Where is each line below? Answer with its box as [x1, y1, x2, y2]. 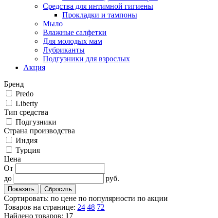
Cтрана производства [4, 126, 75, 135]
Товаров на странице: [4, 202, 75, 211]
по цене [51, 194, 78, 202]
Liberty [16, 99, 38, 108]
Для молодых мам [43, 36, 102, 45]
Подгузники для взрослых [43, 54, 130, 63]
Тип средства [4, 108, 48, 116]
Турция [16, 145, 40, 154]
